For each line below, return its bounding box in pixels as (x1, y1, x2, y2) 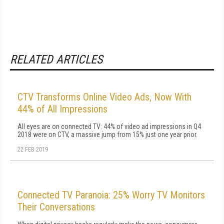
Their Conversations (17, 201, 95, 213)
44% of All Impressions (17, 103, 107, 115)
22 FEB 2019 (17, 146, 48, 153)
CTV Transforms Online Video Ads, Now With (17, 91, 191, 103)
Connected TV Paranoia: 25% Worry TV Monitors (17, 189, 205, 201)
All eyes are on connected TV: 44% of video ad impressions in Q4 (17, 122, 201, 130)
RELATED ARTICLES (10, 52, 102, 66)
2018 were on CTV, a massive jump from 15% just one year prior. (17, 130, 197, 138)
